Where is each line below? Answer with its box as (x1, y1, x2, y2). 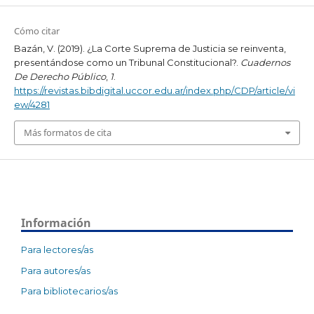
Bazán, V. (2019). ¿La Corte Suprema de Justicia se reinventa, (13, 42, 286, 54)
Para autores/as (21, 264, 90, 276)
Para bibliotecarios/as (21, 285, 118, 297)
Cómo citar (13, 24, 60, 37)
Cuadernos (240, 56, 290, 68)
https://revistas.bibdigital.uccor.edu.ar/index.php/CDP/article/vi (13, 84, 295, 96)
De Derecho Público (13, 70, 106, 82)
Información (21, 214, 91, 231)
